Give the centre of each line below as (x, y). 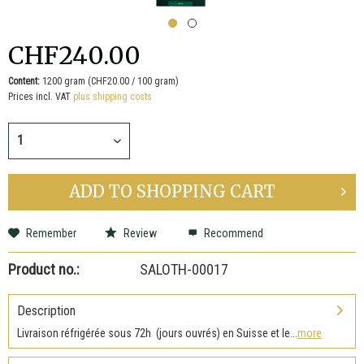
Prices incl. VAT (41, 96)
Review (139, 233)
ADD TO (101, 192)
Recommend (232, 233)
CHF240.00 (74, 55)
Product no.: (44, 269)
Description (46, 310)
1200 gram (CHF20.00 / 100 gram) (110, 81)
